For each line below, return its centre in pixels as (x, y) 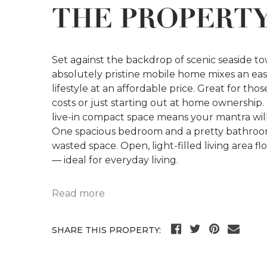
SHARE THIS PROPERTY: (107, 230)
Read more (79, 194)
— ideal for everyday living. (115, 160)
